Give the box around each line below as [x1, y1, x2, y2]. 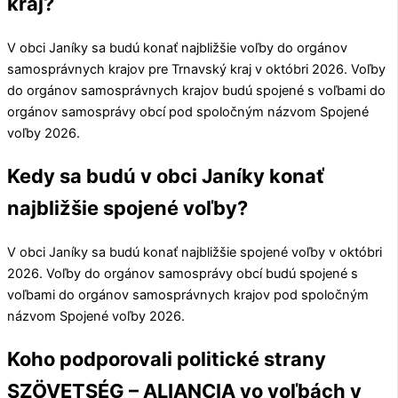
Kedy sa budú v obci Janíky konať [7, 164, 324, 188]
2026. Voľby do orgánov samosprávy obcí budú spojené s [7, 266, 358, 283]
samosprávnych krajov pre [7, 61, 171, 77]
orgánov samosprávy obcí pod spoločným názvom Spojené [7, 104, 369, 120]
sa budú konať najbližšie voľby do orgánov [88, 40, 347, 56]
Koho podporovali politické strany [7, 347, 326, 371]
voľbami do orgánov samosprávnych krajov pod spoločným [7, 287, 369, 304]
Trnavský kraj [171, 61, 251, 77]
